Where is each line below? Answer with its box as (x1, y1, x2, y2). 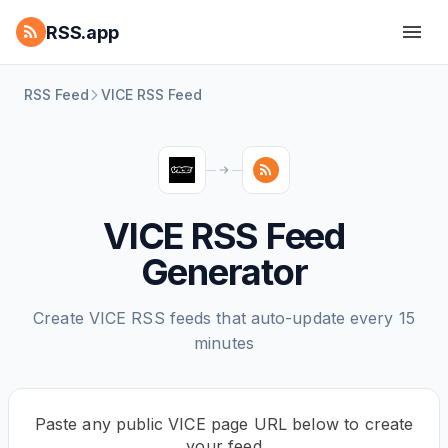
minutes (194, 333, 254, 353)
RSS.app (46, 21, 119, 43)
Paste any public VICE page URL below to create (34, 414, 414, 434)
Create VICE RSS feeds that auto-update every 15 (33, 308, 415, 328)
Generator (140, 250, 308, 294)
